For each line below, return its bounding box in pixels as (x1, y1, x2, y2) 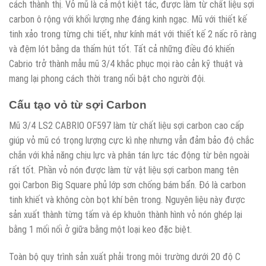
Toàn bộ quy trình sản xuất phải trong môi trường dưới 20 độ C (9, 251, 240, 262)
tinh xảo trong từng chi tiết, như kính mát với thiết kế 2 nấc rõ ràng (9, 28, 256, 40)
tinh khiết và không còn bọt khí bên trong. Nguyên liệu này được (9, 194, 245, 206)
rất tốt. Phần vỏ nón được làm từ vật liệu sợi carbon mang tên (9, 164, 239, 176)
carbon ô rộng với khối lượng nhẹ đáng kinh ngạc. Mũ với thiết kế (9, 13, 247, 25)
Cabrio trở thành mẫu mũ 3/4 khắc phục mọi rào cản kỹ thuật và (9, 58, 243, 69)
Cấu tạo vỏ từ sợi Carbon (9, 99, 147, 112)
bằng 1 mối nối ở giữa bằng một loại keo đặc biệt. (9, 224, 192, 236)
